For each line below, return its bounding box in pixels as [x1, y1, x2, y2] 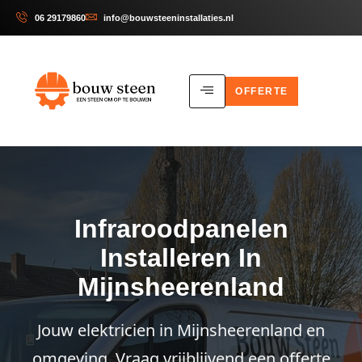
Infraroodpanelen [74, 214, 288, 243]
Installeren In [100, 243, 262, 272]
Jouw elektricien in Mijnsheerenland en [37, 319, 325, 341]
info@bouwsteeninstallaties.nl [103, 13, 234, 23]
